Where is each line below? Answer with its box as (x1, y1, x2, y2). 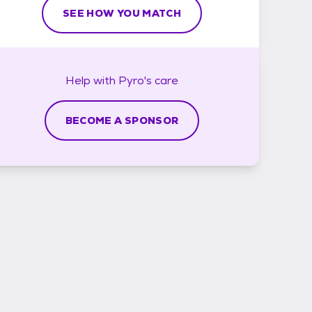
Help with (65, 72, 118, 88)
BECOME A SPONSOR (65, 114, 179, 127)
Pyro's (118, 72, 152, 88)
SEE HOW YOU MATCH (63, 6, 181, 19)
